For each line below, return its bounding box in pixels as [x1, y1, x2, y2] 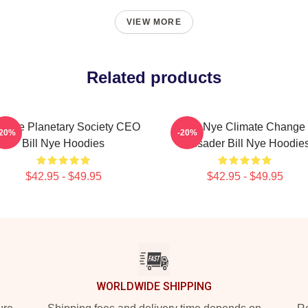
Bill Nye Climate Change [184, 121, 305, 133]
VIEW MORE [126, 17, 181, 27]
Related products [87, 68, 221, 87]
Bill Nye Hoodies [22, 137, 104, 149]
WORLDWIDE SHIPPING [96, 280, 212, 293]
